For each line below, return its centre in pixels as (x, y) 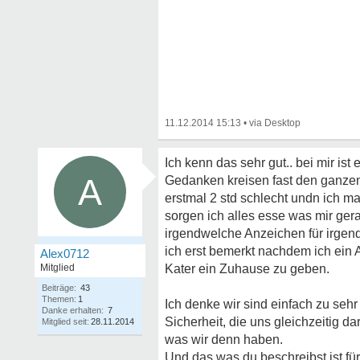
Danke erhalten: (73, 310)
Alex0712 (65, 254)
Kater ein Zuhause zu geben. (247, 269)
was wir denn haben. (224, 340)
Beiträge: (59, 288)
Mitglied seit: (65, 321)
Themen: (59, 299)
